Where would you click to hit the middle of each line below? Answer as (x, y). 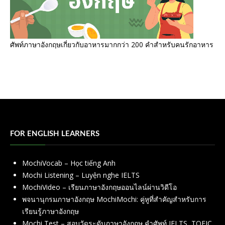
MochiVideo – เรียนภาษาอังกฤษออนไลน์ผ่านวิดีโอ (99, 187)
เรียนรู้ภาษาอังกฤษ (50, 211)
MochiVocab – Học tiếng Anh (69, 163)
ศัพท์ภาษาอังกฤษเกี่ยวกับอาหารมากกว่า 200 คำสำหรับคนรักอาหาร (112, 44)
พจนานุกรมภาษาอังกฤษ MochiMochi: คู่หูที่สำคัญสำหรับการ (114, 199)
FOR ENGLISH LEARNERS (55, 134)
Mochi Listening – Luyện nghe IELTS (81, 175)
